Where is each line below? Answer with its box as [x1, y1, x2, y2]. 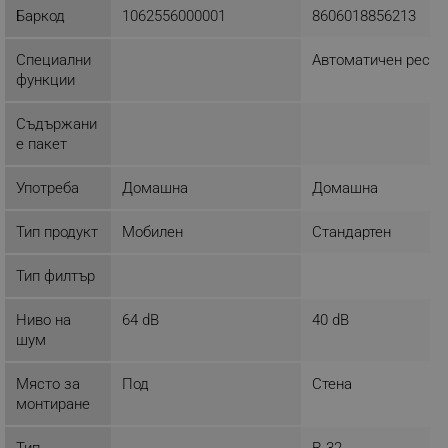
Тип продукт [16, 222, 98, 241]
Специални [16, 50, 91, 69]
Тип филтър [16, 266, 95, 285]
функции [16, 70, 75, 89]
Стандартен [312, 222, 392, 241]
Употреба [16, 178, 79, 197]
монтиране [16, 394, 90, 413]
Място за [16, 374, 80, 393]
